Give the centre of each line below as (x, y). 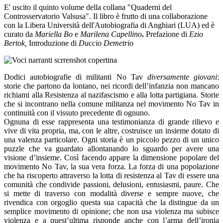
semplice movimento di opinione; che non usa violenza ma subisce (111, 211)
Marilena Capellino (111, 34)
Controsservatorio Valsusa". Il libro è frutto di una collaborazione (106, 16)
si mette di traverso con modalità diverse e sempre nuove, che (111, 193)
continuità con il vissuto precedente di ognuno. (77, 112)
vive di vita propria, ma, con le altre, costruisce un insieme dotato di (111, 130)
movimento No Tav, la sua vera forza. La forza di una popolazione (111, 166)
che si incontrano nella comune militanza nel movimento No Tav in (111, 104)
